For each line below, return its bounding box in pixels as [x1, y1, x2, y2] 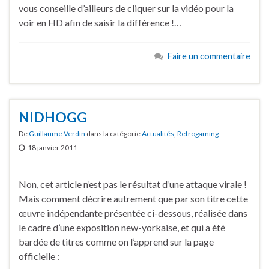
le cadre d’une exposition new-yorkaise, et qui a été [19, 221, 225, 233]
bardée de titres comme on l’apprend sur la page [19, 235, 214, 247]
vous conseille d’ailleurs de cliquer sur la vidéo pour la [19, 2, 234, 14]
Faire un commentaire [168, 51, 250, 61]
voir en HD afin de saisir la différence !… [19, 17, 181, 28]
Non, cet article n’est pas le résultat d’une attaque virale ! [19, 178, 247, 190]
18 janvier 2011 [28, 142, 77, 152]
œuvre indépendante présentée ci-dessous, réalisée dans [19, 207, 247, 219]
